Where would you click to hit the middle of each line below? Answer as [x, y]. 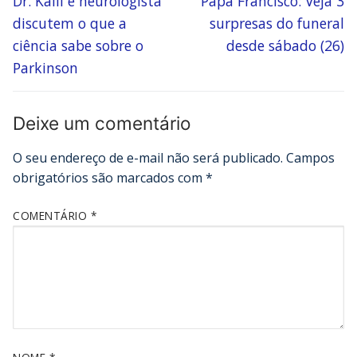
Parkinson [45, 67]
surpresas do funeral [277, 23]
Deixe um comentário [102, 124]
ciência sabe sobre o [78, 45]
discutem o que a [70, 23]
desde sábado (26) [285, 45]
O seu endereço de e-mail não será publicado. [148, 157]
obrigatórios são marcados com [109, 177]
